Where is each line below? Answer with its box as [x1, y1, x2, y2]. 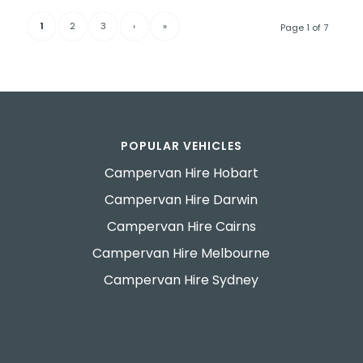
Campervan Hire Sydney [104, 271, 259, 290]
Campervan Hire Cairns [106, 217, 256, 237]
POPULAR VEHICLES [120, 138, 242, 155]
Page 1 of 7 [280, 21, 329, 35]
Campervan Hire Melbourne [92, 244, 271, 263]
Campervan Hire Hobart [104, 164, 258, 183]
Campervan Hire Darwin [105, 190, 258, 210]
